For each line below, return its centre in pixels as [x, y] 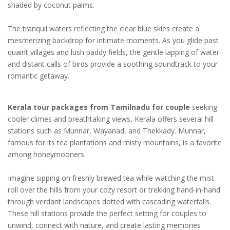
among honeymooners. [47, 155]
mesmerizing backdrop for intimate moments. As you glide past [113, 41]
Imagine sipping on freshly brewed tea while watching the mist [111, 178]
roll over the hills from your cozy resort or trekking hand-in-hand [114, 190]
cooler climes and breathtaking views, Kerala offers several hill [111, 119]
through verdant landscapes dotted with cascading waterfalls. [109, 202]
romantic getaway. [39, 76]
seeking [204, 107]
